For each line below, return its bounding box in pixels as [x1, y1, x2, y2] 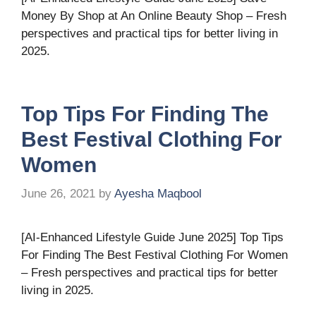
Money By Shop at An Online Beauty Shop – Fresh [21, 8, 286, 23]
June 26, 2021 [21, 187, 95, 200]
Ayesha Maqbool [114, 187, 202, 200]
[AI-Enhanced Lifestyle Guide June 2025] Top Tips [21, 231, 284, 244]
